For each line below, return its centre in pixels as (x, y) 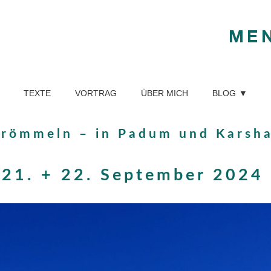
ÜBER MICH (165, 93)
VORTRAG (96, 93)
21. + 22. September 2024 (132, 175)
